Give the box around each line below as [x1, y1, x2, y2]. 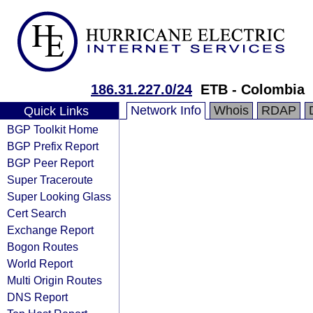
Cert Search [7, 207, 66, 219]
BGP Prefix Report [7, 140, 99, 152]
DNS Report [7, 291, 68, 303]
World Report [7, 257, 73, 270]
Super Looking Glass [7, 190, 111, 203]
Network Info [131, 103, 201, 117]
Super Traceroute [7, 173, 93, 186]
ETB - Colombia [201, 82, 305, 97]
